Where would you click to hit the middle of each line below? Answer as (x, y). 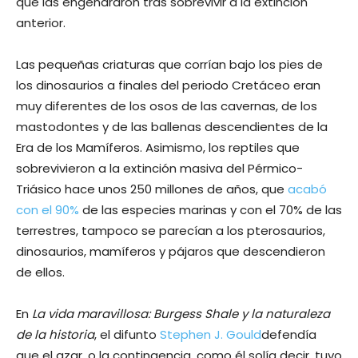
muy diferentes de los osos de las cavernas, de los (167, 105)
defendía (289, 334)
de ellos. (40, 272)
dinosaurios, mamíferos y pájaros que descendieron (171, 251)
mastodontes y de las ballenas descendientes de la (172, 126)
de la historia (55, 334)
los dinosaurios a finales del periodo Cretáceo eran (168, 85)
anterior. (41, 22)
